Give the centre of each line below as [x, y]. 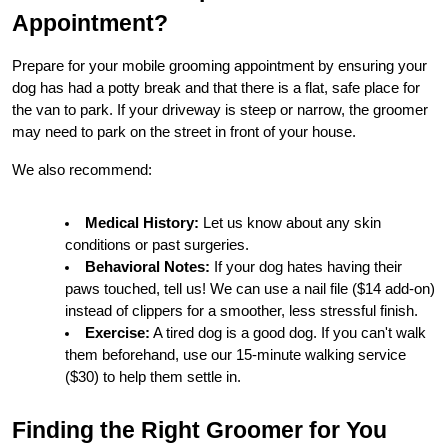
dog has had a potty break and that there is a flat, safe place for [216, 88]
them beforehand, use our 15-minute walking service [235, 355]
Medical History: [141, 223]
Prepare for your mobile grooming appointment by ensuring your [219, 66]
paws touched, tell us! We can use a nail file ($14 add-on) [250, 289]
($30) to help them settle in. [153, 377]
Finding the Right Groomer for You [199, 430]
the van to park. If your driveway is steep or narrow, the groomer [220, 110]
